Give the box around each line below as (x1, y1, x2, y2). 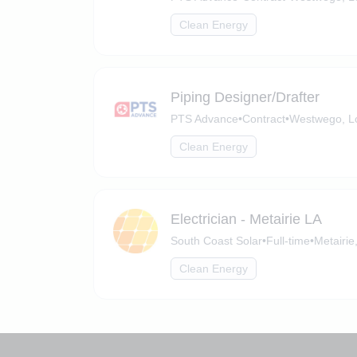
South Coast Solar (171, 234, 262, 247)
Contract (242, 112, 285, 125)
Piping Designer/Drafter (171, 89, 320, 105)
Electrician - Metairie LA (171, 211, 322, 227)
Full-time (266, 234, 310, 247)
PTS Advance (171, 112, 238, 125)
